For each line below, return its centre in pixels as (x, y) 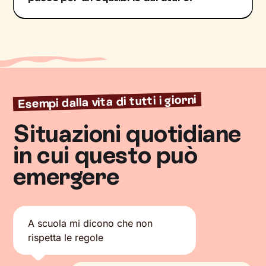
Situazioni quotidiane (127, 134)
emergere (66, 176)
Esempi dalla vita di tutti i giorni (107, 102)
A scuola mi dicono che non (91, 223)
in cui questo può (105, 155)
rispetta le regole (66, 237)
